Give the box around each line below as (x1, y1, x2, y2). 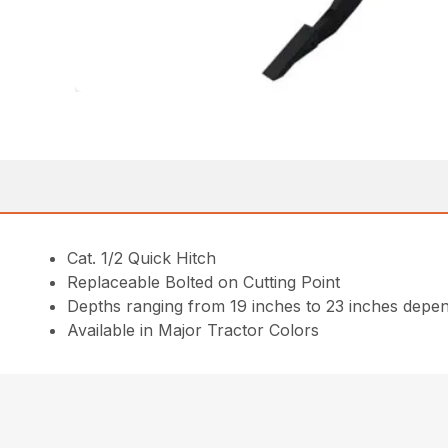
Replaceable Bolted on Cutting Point (67, 272, 341, 293)
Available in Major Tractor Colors (67, 320, 320, 341)
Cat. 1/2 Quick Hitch (67, 248, 217, 269)
